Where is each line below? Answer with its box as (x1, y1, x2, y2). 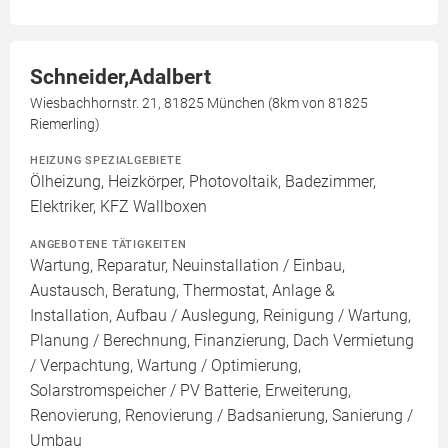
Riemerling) (30, 116, 100, 133)
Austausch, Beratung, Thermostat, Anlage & (30, 281, 335, 301)
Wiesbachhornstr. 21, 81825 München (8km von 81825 (30, 95, 368, 112)
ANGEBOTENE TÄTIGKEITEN (30, 237, 187, 252)
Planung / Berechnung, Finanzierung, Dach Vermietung (30, 331, 414, 351)
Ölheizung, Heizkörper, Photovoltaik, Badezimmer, (30, 172, 376, 192)
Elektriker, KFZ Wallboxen (30, 197, 207, 217)
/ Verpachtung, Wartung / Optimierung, (30, 356, 301, 376)
